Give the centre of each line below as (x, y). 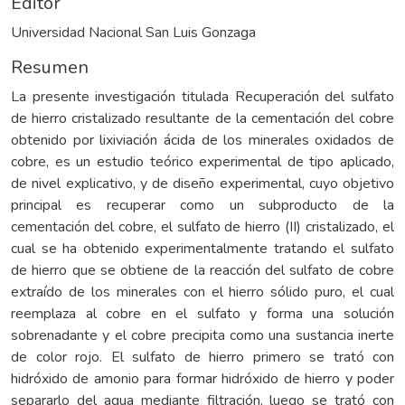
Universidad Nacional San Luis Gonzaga (133, 32)
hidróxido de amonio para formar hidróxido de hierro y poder (202, 378)
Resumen (50, 67)
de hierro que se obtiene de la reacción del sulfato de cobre (202, 270)
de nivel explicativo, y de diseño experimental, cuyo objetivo (202, 183)
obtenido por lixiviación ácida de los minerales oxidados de (202, 140)
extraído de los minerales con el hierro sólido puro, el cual (202, 292)
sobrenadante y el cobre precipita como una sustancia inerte (202, 335)
